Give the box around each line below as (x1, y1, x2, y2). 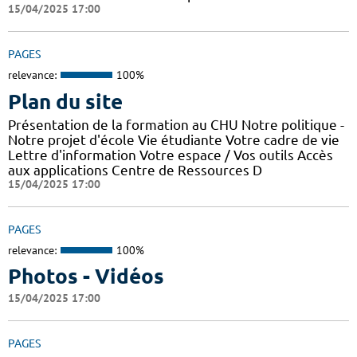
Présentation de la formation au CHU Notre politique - (8, 116, 344, 132)
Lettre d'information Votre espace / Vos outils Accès (8, 147, 333, 163)
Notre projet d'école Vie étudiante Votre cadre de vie (8, 131, 339, 147)
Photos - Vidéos (8, 265, 164, 288)
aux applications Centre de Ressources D (8, 162, 262, 178)
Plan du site (8, 89, 123, 113)
